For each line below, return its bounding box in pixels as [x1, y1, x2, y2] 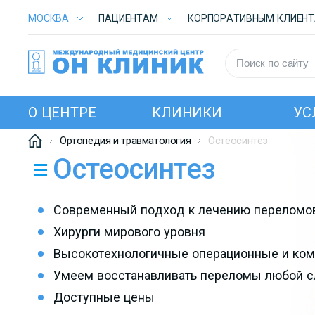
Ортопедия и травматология [60, 134, 191, 147]
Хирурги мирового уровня [53, 224, 205, 239]
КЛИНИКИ [152, 104, 222, 121]
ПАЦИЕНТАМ [98, 13, 158, 24]
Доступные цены [53, 290, 155, 304]
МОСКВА [28, 13, 70, 24]
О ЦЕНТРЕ [28, 104, 96, 121]
